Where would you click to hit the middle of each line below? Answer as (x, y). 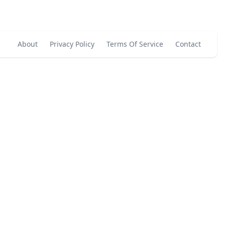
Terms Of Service (135, 44)
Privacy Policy (72, 44)
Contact (188, 44)
